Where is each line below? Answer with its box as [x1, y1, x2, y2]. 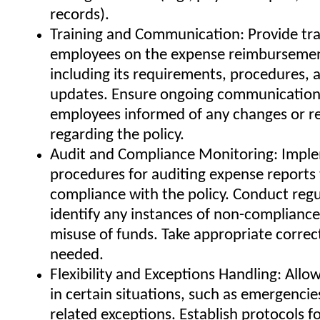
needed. [50, 247, 104, 264]
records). [50, 7, 109, 24]
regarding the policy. [50, 127, 184, 144]
